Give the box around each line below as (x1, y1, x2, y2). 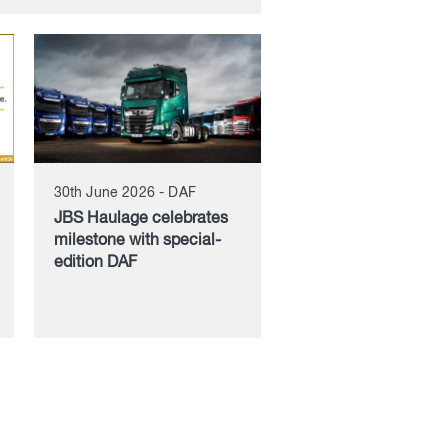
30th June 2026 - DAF (53, 185, 196, 200)
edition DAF (53, 254, 137, 271)
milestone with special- (53, 232, 221, 249)
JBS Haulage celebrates (53, 210, 228, 227)
